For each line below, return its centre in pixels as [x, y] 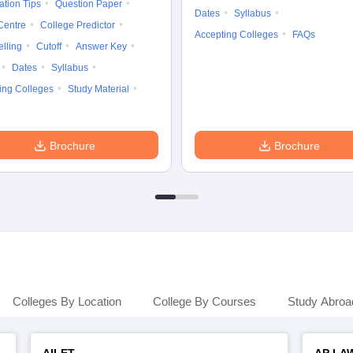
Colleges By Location [67, 301]
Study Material [98, 89]
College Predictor [78, 25]
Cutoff [49, 46]
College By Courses [204, 301]
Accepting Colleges [236, 35]
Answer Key [101, 46]
